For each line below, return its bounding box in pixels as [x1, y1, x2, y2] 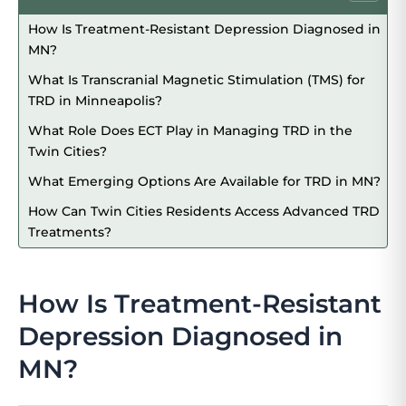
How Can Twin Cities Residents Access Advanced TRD [28, 202, 380, 219]
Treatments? [28, 223, 111, 240]
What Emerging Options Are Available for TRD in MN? [28, 172, 381, 189]
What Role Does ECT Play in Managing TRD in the [28, 121, 353, 139]
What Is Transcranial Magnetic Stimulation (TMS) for [28, 71, 365, 88]
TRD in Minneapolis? [28, 92, 162, 109]
